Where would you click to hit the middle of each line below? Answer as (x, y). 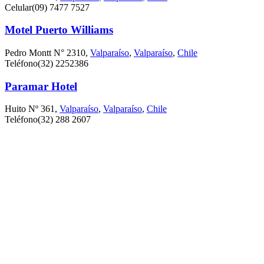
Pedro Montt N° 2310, (47, 53)
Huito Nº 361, (32, 109)
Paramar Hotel (41, 86)
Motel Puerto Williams (59, 30)
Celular (18, 7)
